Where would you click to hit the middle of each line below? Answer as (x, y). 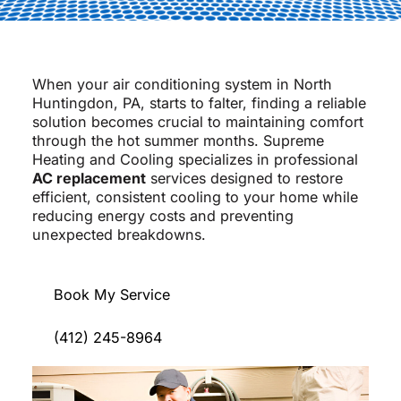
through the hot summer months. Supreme (178, 141)
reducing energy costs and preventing (162, 216)
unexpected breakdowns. (119, 235)
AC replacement (89, 179)
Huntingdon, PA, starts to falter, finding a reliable (199, 103)
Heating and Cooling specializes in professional (195, 160)
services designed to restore (244, 179)
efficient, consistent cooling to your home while (195, 197)
